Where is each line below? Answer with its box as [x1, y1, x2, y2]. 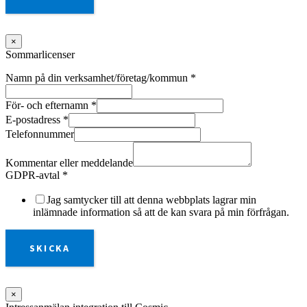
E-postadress [5, 114, 63, 126]
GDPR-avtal [5, 169, 62, 182]
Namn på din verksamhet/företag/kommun [5, 72, 191, 84]
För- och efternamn [5, 99, 91, 112]
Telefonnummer [5, 128, 74, 140]
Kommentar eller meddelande [5, 157, 133, 169]
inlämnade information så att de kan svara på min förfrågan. [33, 206, 289, 219]
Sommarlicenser [5, 49, 75, 61]
